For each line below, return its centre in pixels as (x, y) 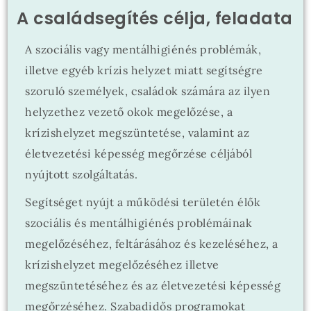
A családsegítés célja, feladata (155, 18)
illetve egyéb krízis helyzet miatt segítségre (144, 70)
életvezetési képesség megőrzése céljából (139, 153)
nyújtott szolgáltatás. (82, 174)
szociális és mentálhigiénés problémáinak (139, 223)
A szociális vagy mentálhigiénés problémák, (143, 49)
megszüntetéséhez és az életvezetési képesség (153, 285)
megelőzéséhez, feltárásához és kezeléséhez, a (152, 244)
